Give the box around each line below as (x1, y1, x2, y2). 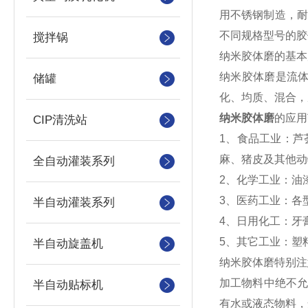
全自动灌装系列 (33, 155, 115, 168)
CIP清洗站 (33, 113, 87, 126)
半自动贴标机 (33, 278, 103, 291)
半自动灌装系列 (33, 196, 115, 209)
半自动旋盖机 (33, 237, 103, 250)
